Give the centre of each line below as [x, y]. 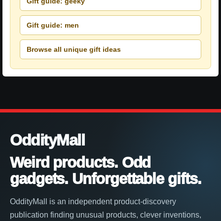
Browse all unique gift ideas [74, 49]
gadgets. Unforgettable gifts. [106, 179]
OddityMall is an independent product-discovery [93, 202]
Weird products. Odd [80, 163]
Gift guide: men [53, 25]
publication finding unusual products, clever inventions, [106, 215]
